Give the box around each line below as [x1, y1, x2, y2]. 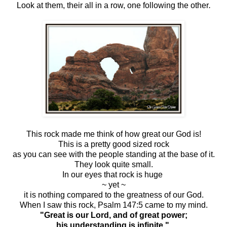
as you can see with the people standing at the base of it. [12, 149, 215, 159]
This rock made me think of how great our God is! [26, 129, 201, 138]
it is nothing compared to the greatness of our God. [23, 190, 204, 199]
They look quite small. [74, 160, 153, 169]
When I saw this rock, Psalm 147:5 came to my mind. [19, 200, 208, 209]
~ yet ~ [101, 180, 126, 189]
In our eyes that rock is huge [62, 170, 165, 179]
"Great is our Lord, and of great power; [40, 210, 187, 219]
